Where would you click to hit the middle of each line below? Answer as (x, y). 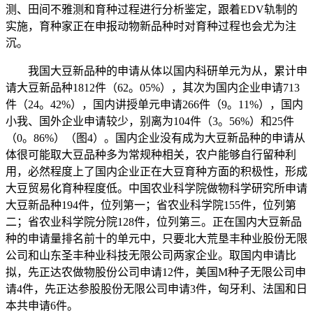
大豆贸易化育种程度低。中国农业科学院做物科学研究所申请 (156, 189)
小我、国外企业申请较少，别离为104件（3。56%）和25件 (150, 122)
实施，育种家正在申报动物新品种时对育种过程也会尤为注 (151, 27)
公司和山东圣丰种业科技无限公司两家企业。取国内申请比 (151, 256)
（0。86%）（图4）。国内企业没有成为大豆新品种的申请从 (155, 138)
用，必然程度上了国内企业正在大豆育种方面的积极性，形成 (156, 172)
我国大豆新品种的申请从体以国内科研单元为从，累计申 (156, 71)
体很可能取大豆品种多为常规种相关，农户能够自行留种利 (151, 155)
